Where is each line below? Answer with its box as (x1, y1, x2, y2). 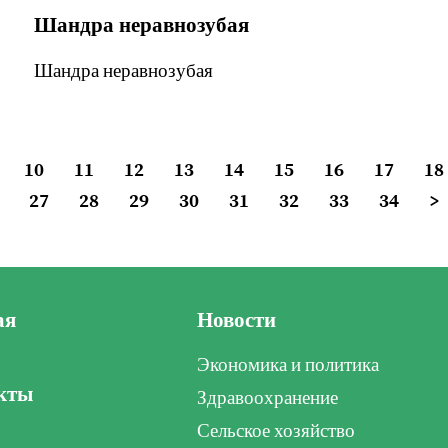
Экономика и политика (196, 354, 379, 377)
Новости (196, 307, 276, 334)
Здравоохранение (196, 387, 338, 410)
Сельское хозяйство (196, 420, 355, 443)
